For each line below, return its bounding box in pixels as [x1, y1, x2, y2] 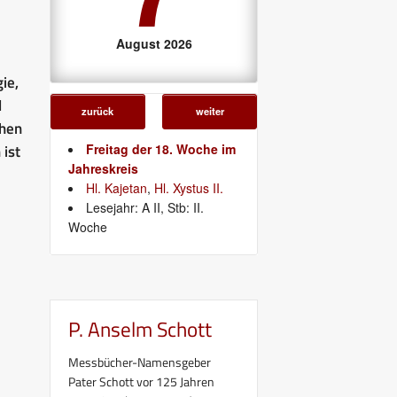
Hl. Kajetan [86, 178, 147, 197]
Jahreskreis [68, 159, 138, 177]
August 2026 [115, 34, 192, 52]
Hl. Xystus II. [154, 178, 223, 197]
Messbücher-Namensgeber [68, 352, 211, 371]
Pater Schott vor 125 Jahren [68, 371, 214, 391]
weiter [195, 103, 224, 118]
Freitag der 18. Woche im [86, 139, 236, 158]
